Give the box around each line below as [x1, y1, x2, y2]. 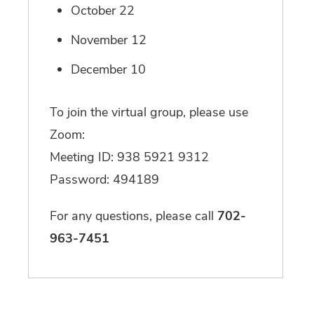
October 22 [71, 2, 135, 20]
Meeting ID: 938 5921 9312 [50, 149, 209, 166]
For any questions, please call [50, 207, 217, 225]
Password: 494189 [50, 171, 159, 189]
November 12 [71, 32, 146, 49]
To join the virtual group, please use [50, 104, 248, 121]
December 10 [71, 61, 146, 78]
